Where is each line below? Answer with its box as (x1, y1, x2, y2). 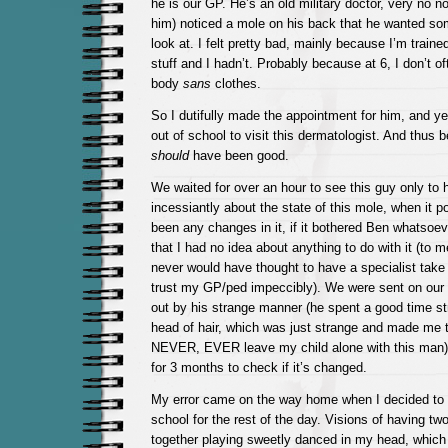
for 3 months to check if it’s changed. (150, 360, 367, 375)
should (150, 148, 189, 163)
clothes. (210, 76, 261, 91)
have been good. (188, 148, 289, 163)
